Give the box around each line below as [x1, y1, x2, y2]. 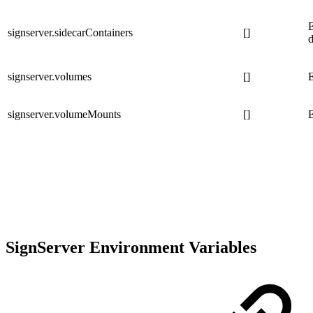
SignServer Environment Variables [6, 238, 261, 257]
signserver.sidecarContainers [8, 27, 133, 39]
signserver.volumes [8, 71, 92, 83]
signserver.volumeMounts [8, 108, 121, 121]
